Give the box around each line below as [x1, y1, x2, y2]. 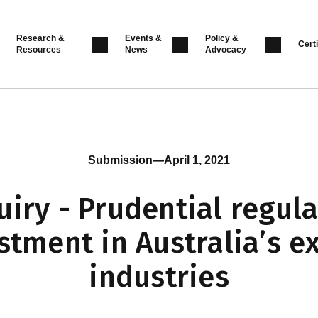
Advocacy [205, 45, 247, 55]
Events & [124, 33, 162, 43]
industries [89, 259, 229, 295]
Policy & [205, 33, 239, 43]
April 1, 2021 [164, 154, 230, 167]
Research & [16, 33, 65, 43]
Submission [88, 154, 153, 167]
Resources [16, 45, 61, 55]
